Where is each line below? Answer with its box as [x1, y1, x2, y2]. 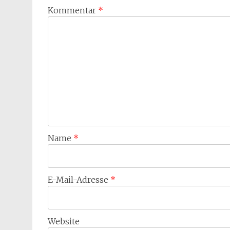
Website [48, 216, 80, 226]
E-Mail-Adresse [48, 175, 110, 185]
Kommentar [48, 5, 98, 15]
